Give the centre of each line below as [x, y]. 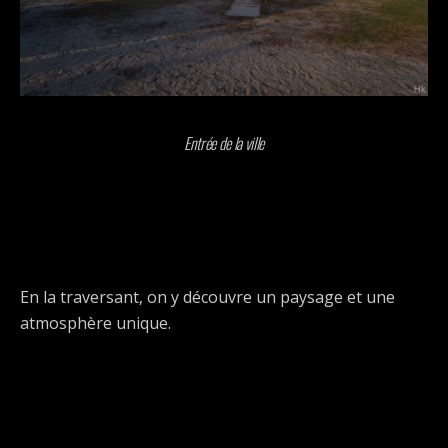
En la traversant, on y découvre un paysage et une [207, 297]
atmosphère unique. [95, 323]
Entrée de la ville [224, 143]
